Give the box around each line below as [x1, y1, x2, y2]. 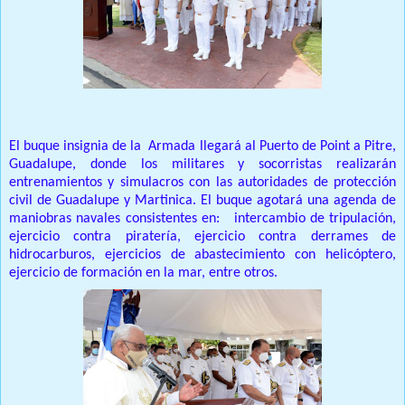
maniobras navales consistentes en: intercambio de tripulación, [9, 212, 396, 227]
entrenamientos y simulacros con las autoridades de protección [9, 175, 396, 191]
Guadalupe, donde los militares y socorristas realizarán [9, 157, 396, 173]
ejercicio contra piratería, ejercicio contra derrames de [9, 230, 396, 245]
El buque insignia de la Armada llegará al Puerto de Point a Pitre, [9, 139, 396, 155]
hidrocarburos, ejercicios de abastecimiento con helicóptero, [9, 248, 396, 263]
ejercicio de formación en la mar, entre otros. [9, 266, 281, 281]
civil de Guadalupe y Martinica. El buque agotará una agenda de [9, 193, 396, 209]
